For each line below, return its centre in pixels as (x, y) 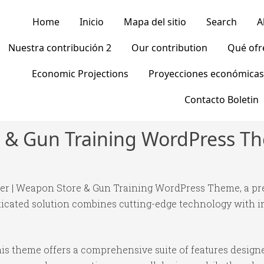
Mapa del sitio (155, 22)
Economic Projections (80, 74)
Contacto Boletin (221, 100)
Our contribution (169, 48)
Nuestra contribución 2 (60, 48)
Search (221, 22)
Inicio (91, 22)
